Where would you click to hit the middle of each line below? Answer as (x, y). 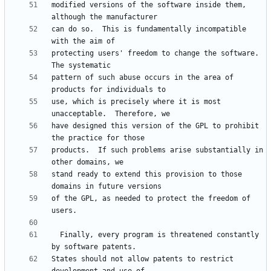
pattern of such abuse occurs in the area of (142, 78)
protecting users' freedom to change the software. (155, 54)
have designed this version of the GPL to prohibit (155, 126)
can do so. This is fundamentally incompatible (149, 29)
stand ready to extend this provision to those (147, 175)
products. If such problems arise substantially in (157, 150)
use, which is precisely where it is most (136, 102)
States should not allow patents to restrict (142, 259)
